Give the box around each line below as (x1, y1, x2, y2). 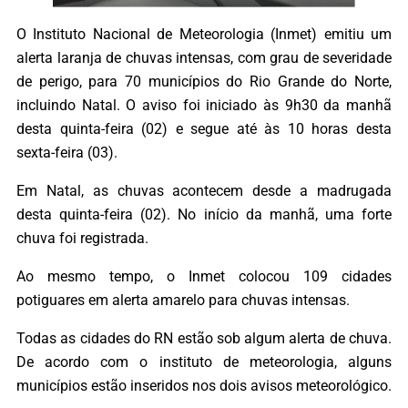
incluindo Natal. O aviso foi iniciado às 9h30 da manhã (16, 96, 392, 114)
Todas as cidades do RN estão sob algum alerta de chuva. (16, 330, 392, 348)
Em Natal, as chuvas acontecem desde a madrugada (16, 181, 392, 199)
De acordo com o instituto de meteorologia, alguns (16, 353, 392, 372)
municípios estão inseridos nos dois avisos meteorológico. (16, 377, 392, 395)
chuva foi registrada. (16, 229, 148, 247)
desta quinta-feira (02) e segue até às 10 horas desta (16, 119, 392, 138)
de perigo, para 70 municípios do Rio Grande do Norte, (16, 72, 392, 90)
